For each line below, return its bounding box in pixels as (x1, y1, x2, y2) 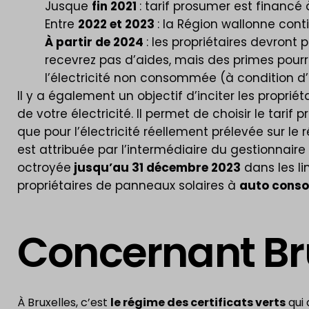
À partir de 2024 (45, 34, 146, 50)
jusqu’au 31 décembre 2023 (71, 159, 241, 176)
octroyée (17, 159, 71, 176)
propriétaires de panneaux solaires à (17, 177, 239, 194)
